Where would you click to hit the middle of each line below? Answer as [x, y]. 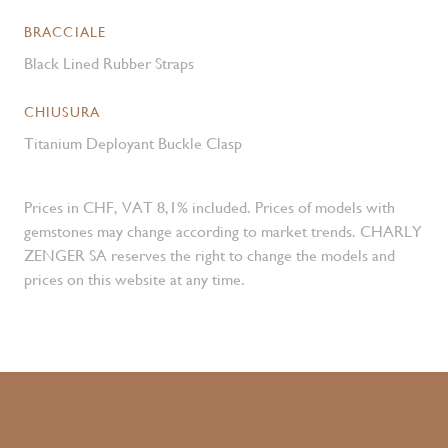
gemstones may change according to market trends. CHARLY [223, 231]
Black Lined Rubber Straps [109, 63]
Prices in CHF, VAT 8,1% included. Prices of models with [209, 207]
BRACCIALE [65, 32]
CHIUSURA [62, 112]
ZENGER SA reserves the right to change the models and [209, 255]
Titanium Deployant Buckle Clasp [133, 143]
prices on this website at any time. [134, 279]
